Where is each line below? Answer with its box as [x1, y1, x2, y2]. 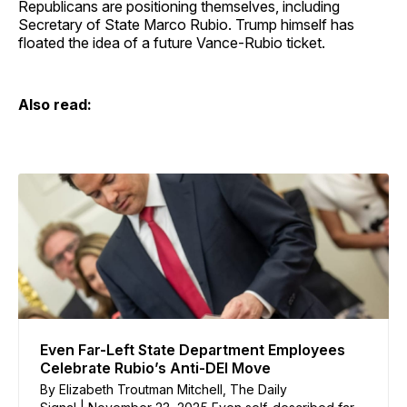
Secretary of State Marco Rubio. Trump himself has [18, 15, 354, 34]
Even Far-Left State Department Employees [40, 340, 345, 359]
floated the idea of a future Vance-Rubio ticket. [18, 33, 325, 52]
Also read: [18, 94, 92, 114]
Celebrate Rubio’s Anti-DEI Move [40, 358, 271, 377]
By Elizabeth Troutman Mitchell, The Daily [40, 381, 287, 397]
